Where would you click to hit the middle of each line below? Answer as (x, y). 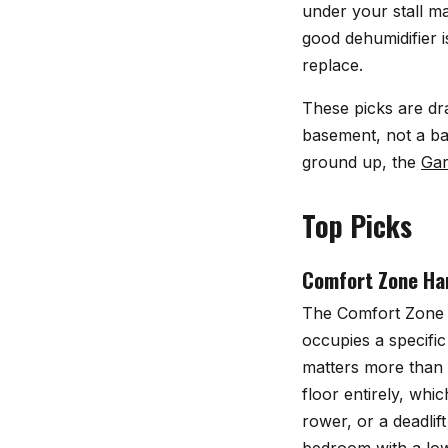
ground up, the (361, 162)
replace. (332, 65)
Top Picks (357, 226)
